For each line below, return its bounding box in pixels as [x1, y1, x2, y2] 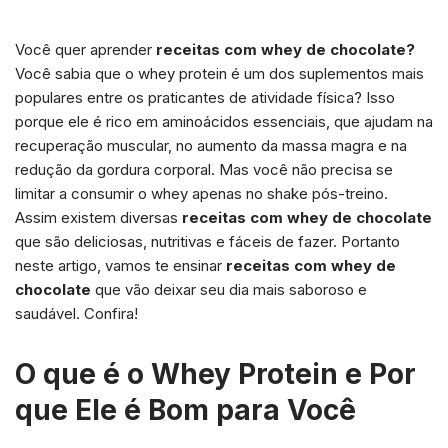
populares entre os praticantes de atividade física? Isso [15, 87, 395, 107]
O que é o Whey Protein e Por [15, 356, 416, 391]
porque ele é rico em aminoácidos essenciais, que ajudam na [15, 111, 433, 131]
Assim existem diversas [15, 207, 182, 227]
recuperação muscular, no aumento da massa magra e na [15, 135, 407, 155]
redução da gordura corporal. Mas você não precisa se [15, 159, 393, 179]
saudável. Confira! [15, 303, 138, 323]
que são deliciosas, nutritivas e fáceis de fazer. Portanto [15, 231, 400, 251]
